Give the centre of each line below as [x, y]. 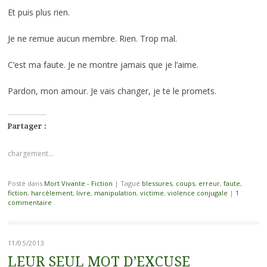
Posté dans [26, 183]
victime [152, 193]
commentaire [30, 202]
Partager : [27, 126]
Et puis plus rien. [38, 12]
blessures [157, 183]
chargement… [30, 153]
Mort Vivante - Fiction [78, 183]
